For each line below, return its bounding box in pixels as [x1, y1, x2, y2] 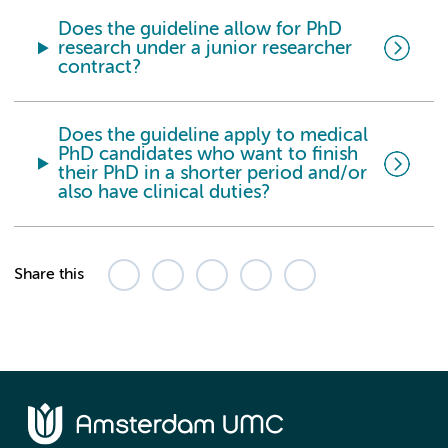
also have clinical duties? [58, 182, 271, 202]
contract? [58, 57, 142, 77]
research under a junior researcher [58, 38, 353, 58]
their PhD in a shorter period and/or [58, 163, 368, 183]
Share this [14, 266, 84, 283]
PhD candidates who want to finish [58, 144, 359, 164]
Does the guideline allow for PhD [58, 19, 343, 39]
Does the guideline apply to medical [58, 125, 369, 145]
